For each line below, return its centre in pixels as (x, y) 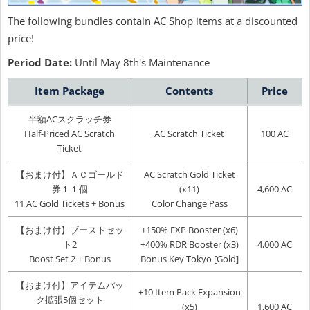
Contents (189, 90)
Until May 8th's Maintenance (142, 62)
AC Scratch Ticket (189, 133)
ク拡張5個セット (70, 299)
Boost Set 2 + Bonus (70, 258)
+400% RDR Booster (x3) (189, 244)
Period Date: (41, 62)
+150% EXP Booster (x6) (189, 229)
